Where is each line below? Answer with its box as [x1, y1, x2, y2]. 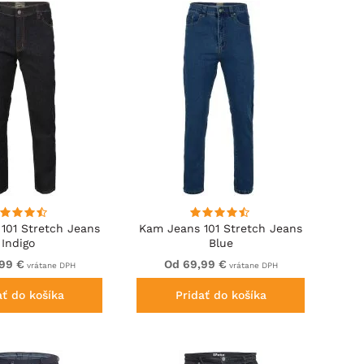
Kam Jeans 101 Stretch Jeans [139, 222, 303, 236]
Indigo [2, 236, 36, 250]
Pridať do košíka [175, 288, 266, 302]
